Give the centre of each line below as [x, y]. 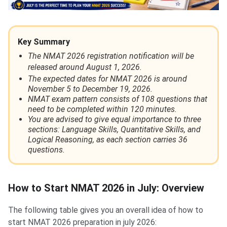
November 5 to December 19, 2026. [90, 89]
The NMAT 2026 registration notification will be [111, 56]
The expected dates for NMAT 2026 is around [107, 79]
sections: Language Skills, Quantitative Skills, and [114, 130]
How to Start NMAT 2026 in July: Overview [106, 188]
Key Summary [44, 42]
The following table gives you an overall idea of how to [106, 210]
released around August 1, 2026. [85, 67]
